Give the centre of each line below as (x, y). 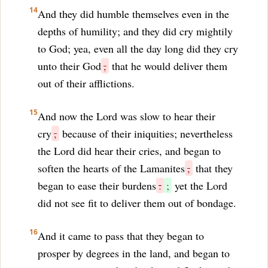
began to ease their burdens (97, 185)
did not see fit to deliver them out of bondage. (137, 203)
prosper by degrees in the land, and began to (134, 253)
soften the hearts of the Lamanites (111, 168)
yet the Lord (200, 185)
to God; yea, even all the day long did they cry (138, 48)
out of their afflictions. (86, 83)
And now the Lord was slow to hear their (127, 116)
